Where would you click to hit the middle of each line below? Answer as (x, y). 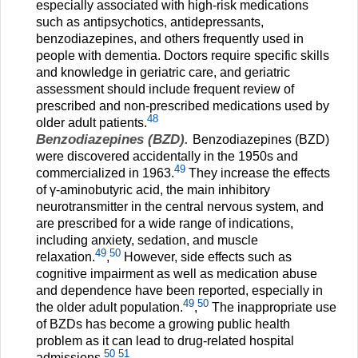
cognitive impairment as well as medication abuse (177, 274)
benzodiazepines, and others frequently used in (170, 39)
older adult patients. (91, 123)
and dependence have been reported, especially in (179, 291)
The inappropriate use (272, 308)
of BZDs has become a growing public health (163, 324)
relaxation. (66, 257)
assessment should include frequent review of (165, 89)
